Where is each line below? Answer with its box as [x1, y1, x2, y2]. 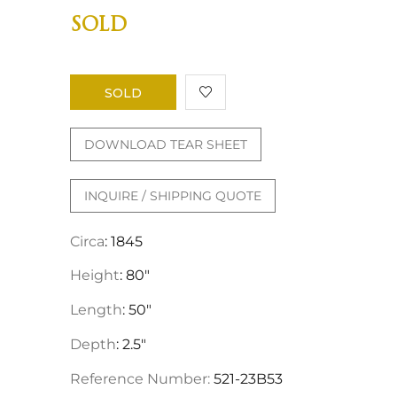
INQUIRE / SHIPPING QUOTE [84, 187, 261, 204]
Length [70, 301, 122, 319]
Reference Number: [70, 370, 210, 387]
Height [70, 267, 120, 284]
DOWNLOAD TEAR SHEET [84, 136, 247, 152]
